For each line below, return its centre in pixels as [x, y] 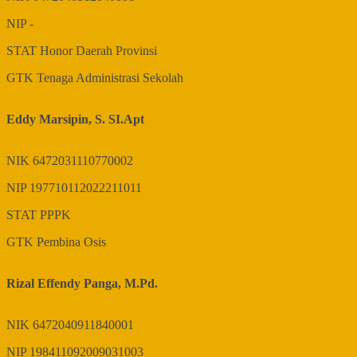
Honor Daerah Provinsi [98, 51]
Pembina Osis [71, 242]
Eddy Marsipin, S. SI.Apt [75, 120]
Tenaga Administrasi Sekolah [110, 78]
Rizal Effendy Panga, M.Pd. [82, 284]
